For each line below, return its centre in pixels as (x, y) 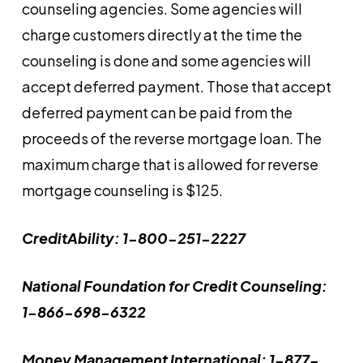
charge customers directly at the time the (162, 34)
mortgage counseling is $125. (122, 190)
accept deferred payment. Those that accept (176, 86)
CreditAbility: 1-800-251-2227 (133, 238)
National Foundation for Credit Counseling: (174, 286)
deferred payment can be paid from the (157, 112)
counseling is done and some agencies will (166, 60)
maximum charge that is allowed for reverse (170, 164)
